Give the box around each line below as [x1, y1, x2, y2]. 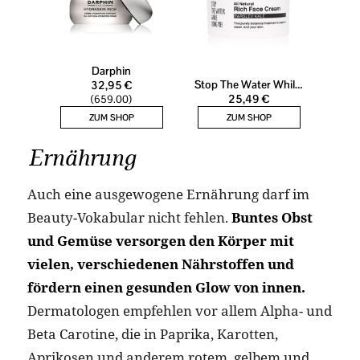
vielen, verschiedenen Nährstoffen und [27, 255, 294, 274]
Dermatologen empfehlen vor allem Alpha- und [27, 301, 332, 321]
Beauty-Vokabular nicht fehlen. [27, 208, 231, 227]
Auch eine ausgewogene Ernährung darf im [27, 185, 309, 204]
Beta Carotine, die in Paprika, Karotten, [27, 325, 278, 344]
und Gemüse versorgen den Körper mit [27, 231, 294, 251]
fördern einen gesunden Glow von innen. [27, 278, 305, 297]
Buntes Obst [231, 208, 313, 227]
